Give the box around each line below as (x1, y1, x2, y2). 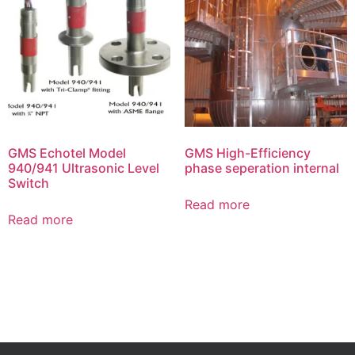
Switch (8, 174, 49, 191)
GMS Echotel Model (8, 144, 126, 161)
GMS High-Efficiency (184, 144, 311, 161)
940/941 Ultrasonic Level (8, 159, 159, 176)
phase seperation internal (184, 159, 339, 176)
